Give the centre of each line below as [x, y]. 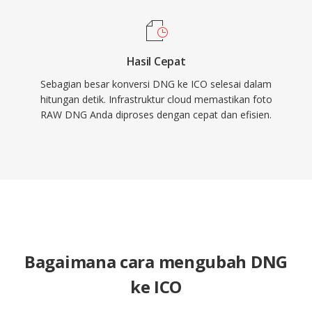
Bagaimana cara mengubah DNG [156, 262]
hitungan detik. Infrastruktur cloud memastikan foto [156, 99]
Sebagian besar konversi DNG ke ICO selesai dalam [156, 84]
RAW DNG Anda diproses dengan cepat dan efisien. [156, 115]
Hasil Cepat [156, 61]
